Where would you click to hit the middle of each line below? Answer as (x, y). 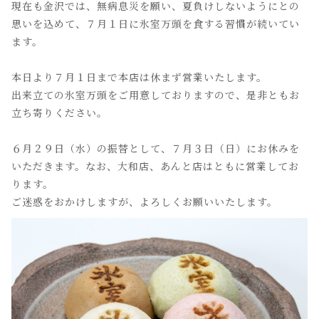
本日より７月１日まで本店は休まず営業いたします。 (139, 77)
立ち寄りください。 (59, 113)
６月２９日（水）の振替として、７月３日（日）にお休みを (156, 148)
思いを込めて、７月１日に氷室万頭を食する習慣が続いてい (156, 23)
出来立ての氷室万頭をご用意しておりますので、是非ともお (156, 95)
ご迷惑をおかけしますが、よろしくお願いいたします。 (145, 202)
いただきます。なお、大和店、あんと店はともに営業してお (155, 166)
